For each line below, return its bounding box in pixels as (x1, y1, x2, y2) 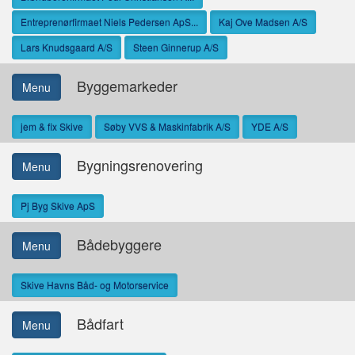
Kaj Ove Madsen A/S (219, 15, 307, 29)
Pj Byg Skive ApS (21, 199, 95, 212)
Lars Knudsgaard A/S (21, 40, 113, 54)
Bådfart (61, 312, 124, 334)
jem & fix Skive (21, 120, 83, 133)
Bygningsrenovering (61, 154, 203, 175)
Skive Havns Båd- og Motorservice (21, 278, 169, 292)
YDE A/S (251, 120, 288, 133)
